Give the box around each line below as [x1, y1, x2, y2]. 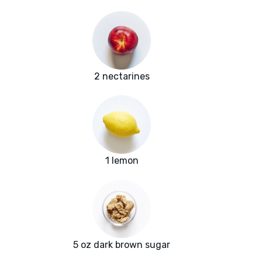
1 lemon [105, 155, 139, 167]
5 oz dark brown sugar [73, 239, 170, 251]
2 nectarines [94, 71, 150, 82]
